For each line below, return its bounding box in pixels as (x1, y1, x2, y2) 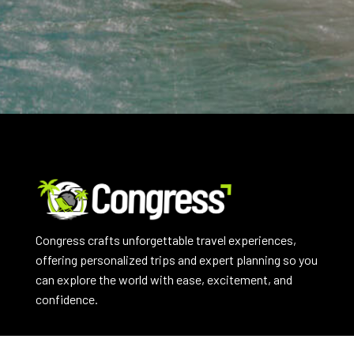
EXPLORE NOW (46, 330, 140, 352)
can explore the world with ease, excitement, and (35, 271, 292, 287)
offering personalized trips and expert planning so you (35, 251, 318, 267)
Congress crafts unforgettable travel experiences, (35, 232, 296, 247)
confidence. (35, 291, 98, 307)
